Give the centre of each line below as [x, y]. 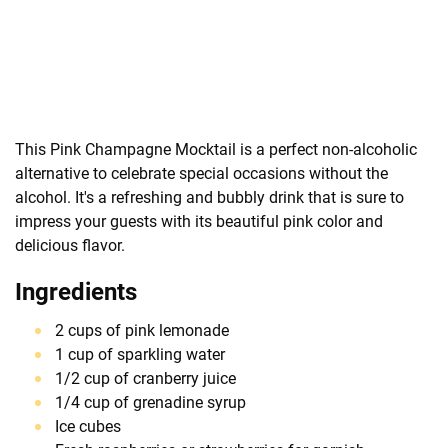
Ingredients [76, 291]
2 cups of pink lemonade [142, 330]
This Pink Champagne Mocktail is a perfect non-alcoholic [216, 149]
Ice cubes [88, 426]
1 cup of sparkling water [140, 354]
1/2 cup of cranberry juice [145, 378]
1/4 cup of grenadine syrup [150, 402]
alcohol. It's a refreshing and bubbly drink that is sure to [209, 197]
